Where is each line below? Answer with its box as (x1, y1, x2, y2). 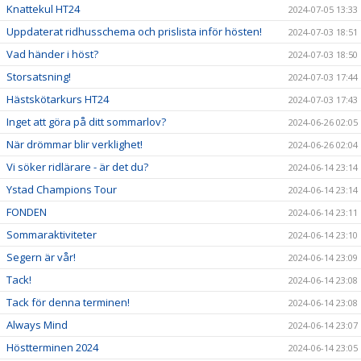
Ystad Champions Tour (6, 182, 117, 197)
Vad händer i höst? (6, 47, 98, 61)
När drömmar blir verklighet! (6, 137, 143, 151)
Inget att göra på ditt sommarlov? (6, 114, 166, 129)
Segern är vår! (6, 250, 76, 264)
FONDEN (6, 205, 47, 219)
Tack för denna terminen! (6, 295, 130, 309)
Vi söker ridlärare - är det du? (6, 160, 148, 174)
